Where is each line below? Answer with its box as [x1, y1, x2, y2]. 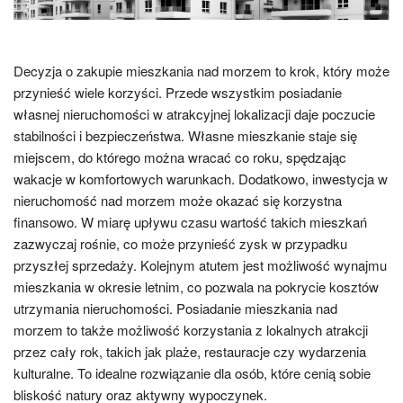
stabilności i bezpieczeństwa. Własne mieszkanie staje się [13, 125, 357, 145]
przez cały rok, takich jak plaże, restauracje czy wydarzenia [13, 341, 366, 361]
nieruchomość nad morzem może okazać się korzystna [13, 190, 342, 210]
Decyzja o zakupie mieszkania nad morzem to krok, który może [13, 60, 390, 80]
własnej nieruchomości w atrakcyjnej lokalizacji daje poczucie [13, 103, 375, 123]
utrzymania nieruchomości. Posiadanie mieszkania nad [13, 298, 337, 318]
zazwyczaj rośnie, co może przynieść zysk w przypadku [13, 233, 347, 253]
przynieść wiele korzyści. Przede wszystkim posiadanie [13, 82, 342, 102]
